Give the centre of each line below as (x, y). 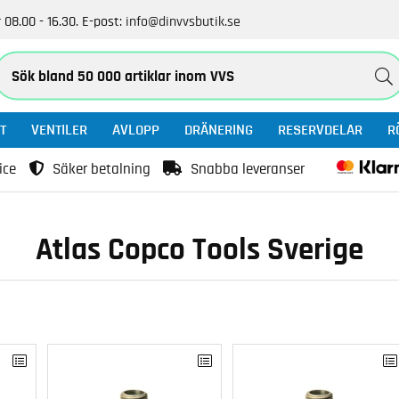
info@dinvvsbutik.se (183, 21)
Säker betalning (102, 169)
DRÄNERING (219, 130)
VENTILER (59, 130)
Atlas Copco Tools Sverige (199, 250)
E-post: (102, 21)
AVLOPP (136, 130)
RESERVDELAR (320, 130)
